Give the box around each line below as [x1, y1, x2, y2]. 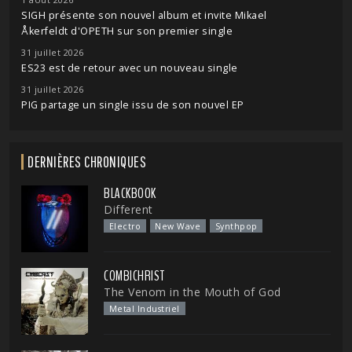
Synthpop [214, 220, 258, 232]
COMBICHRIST [104, 266, 165, 285]
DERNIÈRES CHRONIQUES [27, 152, 146, 170]
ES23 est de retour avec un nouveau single [21, 60, 238, 75]
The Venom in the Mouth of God [104, 284, 281, 299]
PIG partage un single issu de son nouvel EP [21, 97, 244, 112]
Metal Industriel [108, 302, 180, 314]
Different [104, 201, 153, 217]
